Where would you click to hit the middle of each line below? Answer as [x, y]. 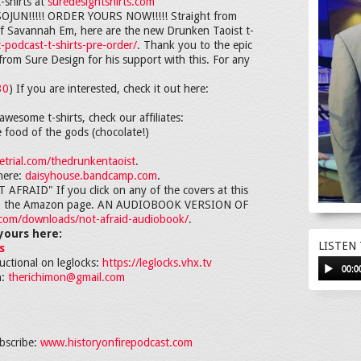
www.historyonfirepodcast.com [116, 342]
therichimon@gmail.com [66, 277]
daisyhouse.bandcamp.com [91, 176]
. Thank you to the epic [195, 45]
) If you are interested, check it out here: [109, 89]
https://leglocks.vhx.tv [157, 263]
